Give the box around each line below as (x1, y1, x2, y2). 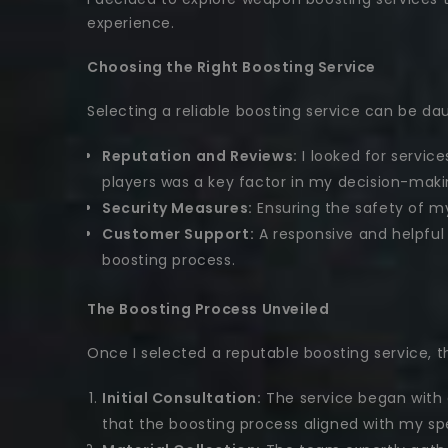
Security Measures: (102, 198, 253, 219)
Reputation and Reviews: (102, 146, 298, 167)
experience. (87, 13, 175, 34)
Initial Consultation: (102, 388, 262, 409)
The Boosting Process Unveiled (87, 299, 330, 320)
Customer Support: (102, 224, 255, 245)
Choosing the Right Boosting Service (87, 57, 376, 78)
